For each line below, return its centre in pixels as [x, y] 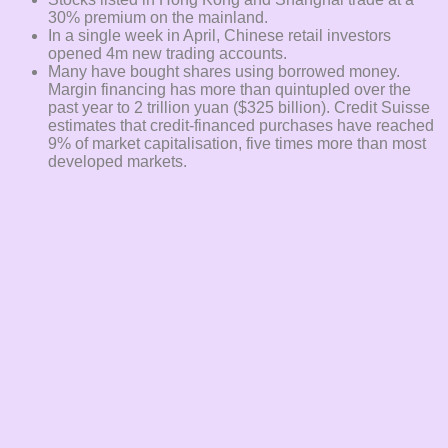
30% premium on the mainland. [158, 17]
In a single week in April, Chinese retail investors [219, 35]
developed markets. [117, 161]
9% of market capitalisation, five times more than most [237, 143]
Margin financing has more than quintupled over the [229, 89]
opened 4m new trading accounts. [167, 53]
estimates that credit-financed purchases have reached [241, 125]
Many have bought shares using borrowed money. [224, 71]
